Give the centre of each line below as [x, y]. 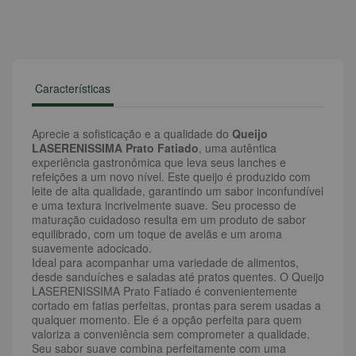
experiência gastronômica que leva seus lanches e [159, 162]
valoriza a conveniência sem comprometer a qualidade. [171, 334]
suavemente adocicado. [92, 248]
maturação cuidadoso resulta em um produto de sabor [169, 219]
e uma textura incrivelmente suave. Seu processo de [164, 205]
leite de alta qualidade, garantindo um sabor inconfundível [178, 191]
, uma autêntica [238, 148]
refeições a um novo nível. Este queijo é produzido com [171, 176]
